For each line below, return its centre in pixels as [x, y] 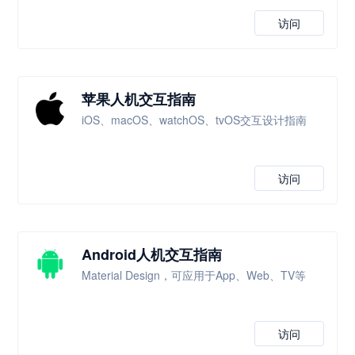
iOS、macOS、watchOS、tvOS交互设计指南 [195, 120]
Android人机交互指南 [152, 254]
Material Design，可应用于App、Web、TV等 [194, 275]
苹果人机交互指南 [139, 99]
